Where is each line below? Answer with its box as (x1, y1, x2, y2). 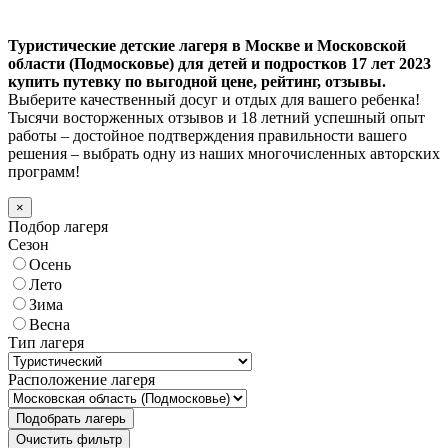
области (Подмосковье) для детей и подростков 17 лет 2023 (8, 54, 431, 72)
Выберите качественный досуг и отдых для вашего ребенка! (8, 90, 420, 108)
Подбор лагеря (8, 217, 108, 235)
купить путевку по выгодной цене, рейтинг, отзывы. (8, 72, 386, 90)
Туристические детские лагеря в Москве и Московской (8, 36, 406, 54)
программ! (8, 162, 80, 180)
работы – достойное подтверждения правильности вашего (8, 126, 407, 144)
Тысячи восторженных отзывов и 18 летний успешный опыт (8, 108, 425, 126)
